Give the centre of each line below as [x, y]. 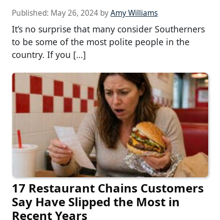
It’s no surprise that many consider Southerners [108, 29]
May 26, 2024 [74, 13]
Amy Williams [134, 13]
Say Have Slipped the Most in [96, 202]
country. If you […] [49, 54]
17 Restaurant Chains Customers [108, 188]
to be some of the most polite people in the [101, 41]
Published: [31, 13]
